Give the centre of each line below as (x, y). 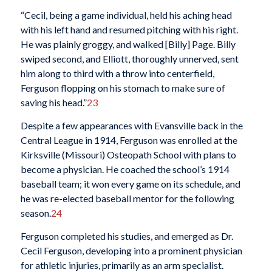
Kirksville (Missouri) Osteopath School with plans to (128, 155)
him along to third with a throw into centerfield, (117, 73)
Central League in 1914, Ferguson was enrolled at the (129, 140)
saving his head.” (53, 103)
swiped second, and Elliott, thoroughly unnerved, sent (129, 59)
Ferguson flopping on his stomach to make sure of (123, 88)
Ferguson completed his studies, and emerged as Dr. (127, 236)
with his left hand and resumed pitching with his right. (129, 30)
